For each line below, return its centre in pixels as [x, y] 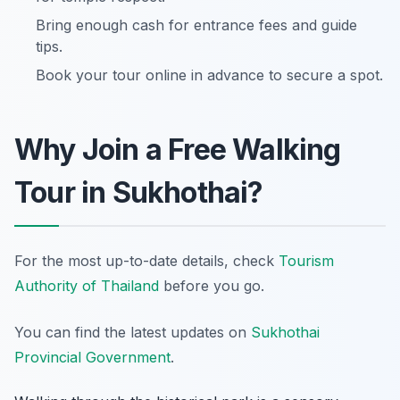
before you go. [212, 286]
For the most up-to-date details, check [146, 261]
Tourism [306, 261]
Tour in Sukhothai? [139, 192]
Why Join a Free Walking [178, 150]
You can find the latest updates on [133, 332]
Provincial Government [92, 357]
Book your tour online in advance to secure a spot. [209, 75]
